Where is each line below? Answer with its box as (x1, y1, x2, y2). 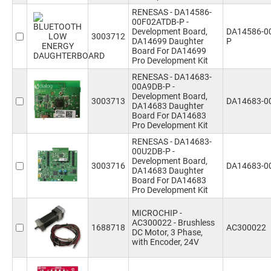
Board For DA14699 (132, 46, 206, 56)
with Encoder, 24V (132, 237, 199, 247)
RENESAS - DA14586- (132, 7, 212, 17)
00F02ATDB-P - (132, 17, 189, 27)
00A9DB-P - (132, 82, 175, 91)
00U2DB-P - (132, 146, 175, 156)
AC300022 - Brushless (132, 218, 215, 227)
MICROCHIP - (132, 208, 182, 218)
